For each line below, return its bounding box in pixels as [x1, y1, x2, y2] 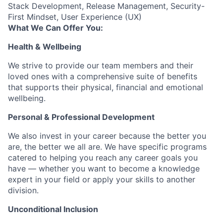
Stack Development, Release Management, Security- [8, 1, 205, 11]
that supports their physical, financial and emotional [8, 82, 203, 92]
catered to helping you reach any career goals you [8, 153, 198, 163]
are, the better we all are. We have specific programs [8, 142, 207, 152]
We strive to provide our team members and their [8, 60, 193, 70]
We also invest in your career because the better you [8, 131, 206, 141]
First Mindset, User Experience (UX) [8, 12, 142, 22]
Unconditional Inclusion [8, 204, 98, 214]
